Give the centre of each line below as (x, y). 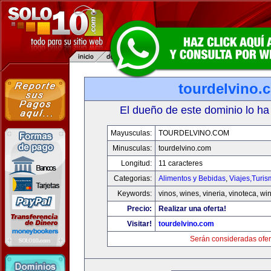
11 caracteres (180, 163)
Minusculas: (132, 148)
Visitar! (139, 224)
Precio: (139, 209)
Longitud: (136, 163)
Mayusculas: (131, 133)
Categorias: (132, 178)
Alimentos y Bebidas (192, 178)
